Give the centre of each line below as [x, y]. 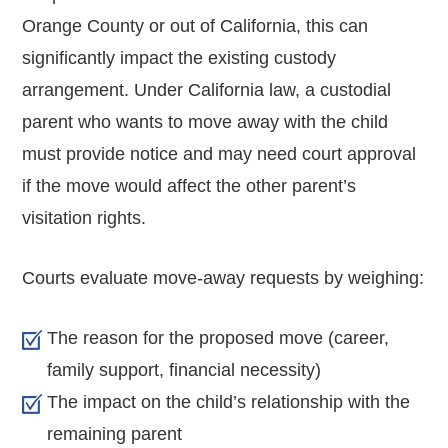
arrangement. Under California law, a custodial [207, 89]
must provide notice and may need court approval [219, 153]
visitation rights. [84, 217]
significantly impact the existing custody [179, 57]
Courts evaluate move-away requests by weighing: [223, 277]
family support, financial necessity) [184, 369]
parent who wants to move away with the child [205, 121]
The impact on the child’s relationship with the [229, 401]
